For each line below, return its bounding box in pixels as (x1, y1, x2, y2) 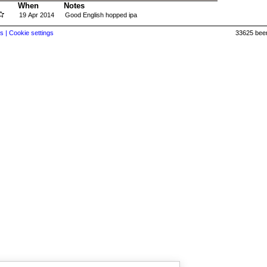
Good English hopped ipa (64, 11, 137, 18)
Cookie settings (8, 29, 54, 36)
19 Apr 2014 (18, 11, 54, 18)
